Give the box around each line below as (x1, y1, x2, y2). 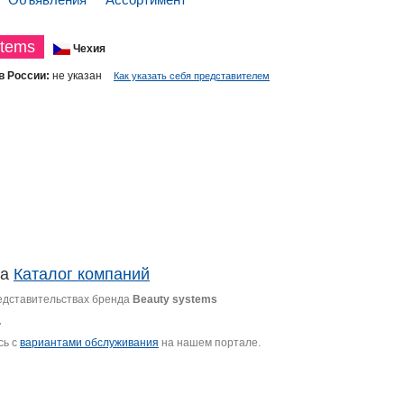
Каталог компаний (14, 265, 150, 283)
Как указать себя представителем (114, 70, 270, 81)
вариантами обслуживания (20, 336, 159, 349)
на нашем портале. (159, 336, 261, 349)
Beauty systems (133, 293, 217, 306)
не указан (50, 69, 105, 82)
